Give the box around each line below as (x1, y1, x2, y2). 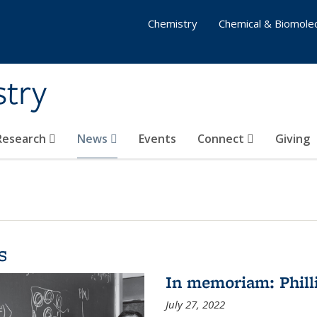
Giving (275, 131, 310, 146)
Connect (197, 131, 247, 146)
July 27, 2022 (165, 297, 225, 311)
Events (139, 131, 176, 146)
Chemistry (148, 16, 197, 30)
